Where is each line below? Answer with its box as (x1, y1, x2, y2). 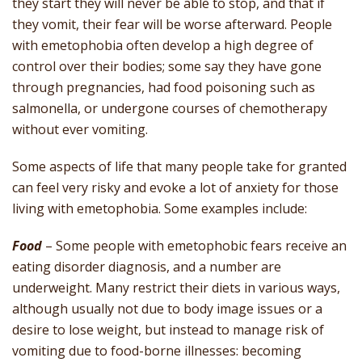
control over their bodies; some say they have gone (12, 57, 322, 76)
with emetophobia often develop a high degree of (12, 36, 314, 55)
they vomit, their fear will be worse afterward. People (12, 15, 332, 34)
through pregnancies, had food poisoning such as (12, 78, 315, 97)
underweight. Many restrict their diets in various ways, (12, 279, 340, 297)
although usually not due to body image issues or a (12, 300, 322, 318)
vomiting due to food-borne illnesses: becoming (12, 342, 301, 360)
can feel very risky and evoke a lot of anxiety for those (12, 179, 339, 197)
